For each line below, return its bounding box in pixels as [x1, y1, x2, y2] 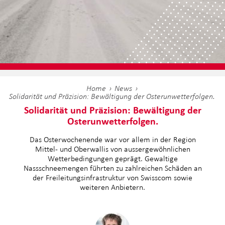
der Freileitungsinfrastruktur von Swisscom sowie [33, 173, 192, 182]
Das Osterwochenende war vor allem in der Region [29, 135, 196, 144]
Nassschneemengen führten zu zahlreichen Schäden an [23, 164, 202, 172]
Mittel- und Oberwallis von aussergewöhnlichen [35, 145, 190, 153]
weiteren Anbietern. [80, 183, 145, 191]
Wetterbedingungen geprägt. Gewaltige [47, 154, 178, 163]
